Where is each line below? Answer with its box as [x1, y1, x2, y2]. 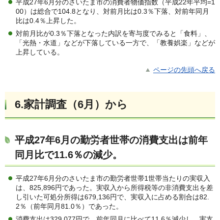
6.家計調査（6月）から [15, 98, 128, 111]
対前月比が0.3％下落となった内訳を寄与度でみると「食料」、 [16, 29, 211, 38]
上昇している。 [16, 48, 64, 56]
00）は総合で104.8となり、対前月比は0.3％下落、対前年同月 [16, 7, 209, 16]
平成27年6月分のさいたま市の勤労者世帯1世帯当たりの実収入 [16, 174, 210, 183]
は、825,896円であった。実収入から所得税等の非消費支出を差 [16, 184, 213, 192]
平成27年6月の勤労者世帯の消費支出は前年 [15, 135, 208, 146]
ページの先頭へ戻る [153, 66, 215, 74]
